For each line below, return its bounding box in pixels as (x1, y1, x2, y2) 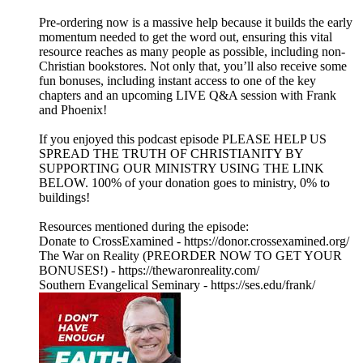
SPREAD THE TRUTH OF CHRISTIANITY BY (39, 147, 303, 161)
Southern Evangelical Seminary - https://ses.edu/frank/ (39, 278, 315, 293)
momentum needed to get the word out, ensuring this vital (39, 30, 332, 45)
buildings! (39, 190, 90, 205)
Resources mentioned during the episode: (39, 220, 249, 234)
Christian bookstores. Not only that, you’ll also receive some (39, 59, 347, 74)
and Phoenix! (39, 103, 107, 117)
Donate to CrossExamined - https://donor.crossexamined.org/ (39, 234, 349, 249)
